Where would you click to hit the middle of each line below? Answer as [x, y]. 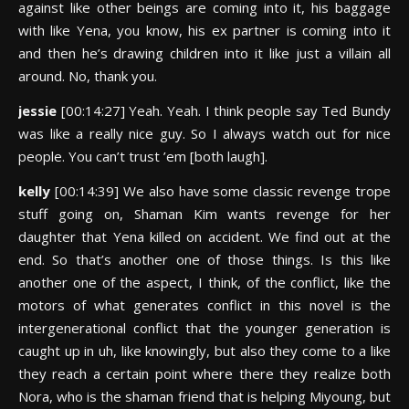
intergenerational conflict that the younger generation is [204, 328]
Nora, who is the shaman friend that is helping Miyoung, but [204, 396]
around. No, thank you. [88, 76]
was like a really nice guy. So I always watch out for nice [204, 133]
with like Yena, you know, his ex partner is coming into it [204, 30]
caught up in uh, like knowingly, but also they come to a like [204, 351]
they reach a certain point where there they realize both [204, 373]
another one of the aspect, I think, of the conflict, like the [204, 282]
